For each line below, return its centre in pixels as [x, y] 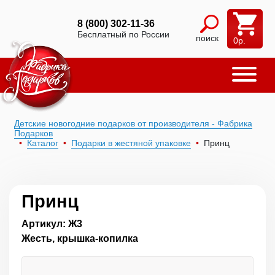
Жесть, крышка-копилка [80, 238]
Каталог [43, 143]
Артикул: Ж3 [52, 224]
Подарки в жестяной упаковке [131, 143]
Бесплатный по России [123, 34]
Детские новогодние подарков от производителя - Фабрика [133, 123]
